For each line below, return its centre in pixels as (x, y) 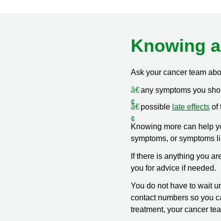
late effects (191, 107)
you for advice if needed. (174, 168)
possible (157, 107)
